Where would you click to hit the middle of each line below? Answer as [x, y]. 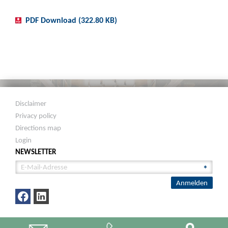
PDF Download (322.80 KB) [71, 20]
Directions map [38, 128]
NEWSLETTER [36, 152]
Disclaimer [31, 103]
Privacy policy [36, 116]
